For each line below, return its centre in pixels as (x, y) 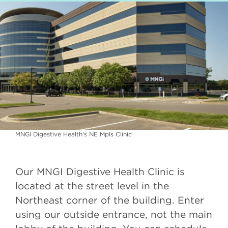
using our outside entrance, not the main (114, 214)
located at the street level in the (92, 186)
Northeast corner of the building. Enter (110, 200)
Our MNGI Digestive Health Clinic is (100, 172)
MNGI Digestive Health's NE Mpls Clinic (74, 134)
